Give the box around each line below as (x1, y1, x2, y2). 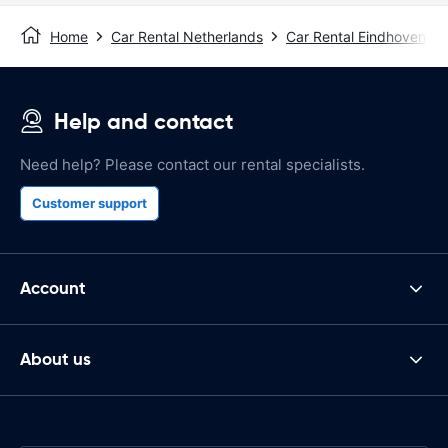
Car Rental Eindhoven (286, 27, 426, 45)
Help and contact (54, 107, 233, 135)
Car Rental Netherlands (111, 27, 263, 45)
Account (20, 277, 86, 300)
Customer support (32, 194, 147, 211)
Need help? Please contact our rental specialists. (20, 154, 365, 174)
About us (20, 348, 91, 371)
